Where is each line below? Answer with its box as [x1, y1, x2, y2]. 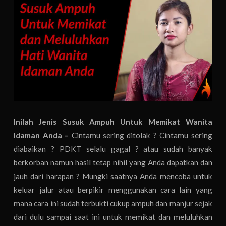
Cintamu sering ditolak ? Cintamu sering [71, 130, 212, 140]
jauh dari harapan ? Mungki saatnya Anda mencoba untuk [14, 171, 212, 181]
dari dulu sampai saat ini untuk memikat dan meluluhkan [14, 212, 212, 221]
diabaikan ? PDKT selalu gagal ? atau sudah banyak [14, 144, 212, 153]
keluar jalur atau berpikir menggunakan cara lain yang [14, 185, 212, 194]
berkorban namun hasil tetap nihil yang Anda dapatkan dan [14, 157, 212, 167]
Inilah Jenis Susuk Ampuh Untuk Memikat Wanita [14, 117, 212, 126]
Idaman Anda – [14, 130, 72, 140]
